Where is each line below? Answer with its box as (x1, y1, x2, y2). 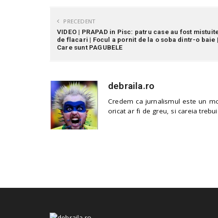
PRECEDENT (62, 18, 96, 25)
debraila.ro (108, 80, 155, 92)
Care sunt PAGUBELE (57, 43, 123, 52)
